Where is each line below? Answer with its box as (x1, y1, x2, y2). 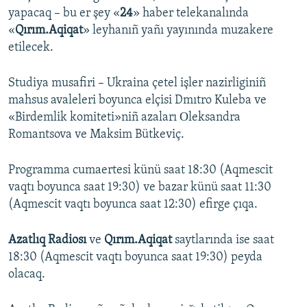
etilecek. (8, 41, 53, 55)
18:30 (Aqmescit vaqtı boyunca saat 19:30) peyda (8, 251, 262, 265)
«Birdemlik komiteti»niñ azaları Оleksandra (8, 111, 241, 125)
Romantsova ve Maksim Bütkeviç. (8, 128, 184, 142)
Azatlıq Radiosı (8, 234, 86, 247)
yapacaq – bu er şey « (8, 7, 120, 21)
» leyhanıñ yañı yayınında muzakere (83, 24, 273, 38)
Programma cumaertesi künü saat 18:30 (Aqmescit (8, 164, 273, 177)
